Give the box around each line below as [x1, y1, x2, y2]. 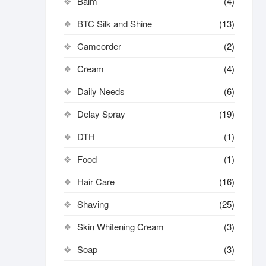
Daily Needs [77, 85, 125, 97]
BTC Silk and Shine [77, 17, 152, 30]
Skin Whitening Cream [77, 220, 164, 233]
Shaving [77, 198, 109, 210]
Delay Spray [77, 107, 125, 120]
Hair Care [77, 175, 115, 188]
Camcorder [77, 40, 121, 52]
